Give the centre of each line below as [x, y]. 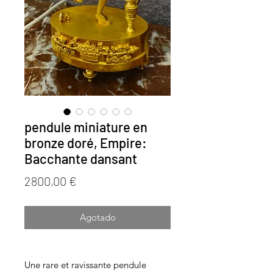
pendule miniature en [86, 127]
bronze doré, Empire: [86, 143]
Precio [93, 180]
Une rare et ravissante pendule [85, 265]
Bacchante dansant [81, 158]
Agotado [97, 217]
